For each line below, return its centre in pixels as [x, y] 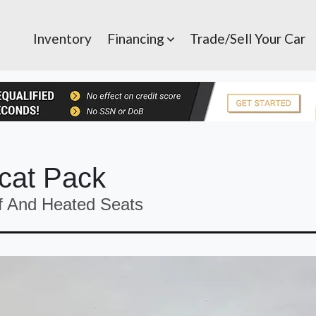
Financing [137, 38]
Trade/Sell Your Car [248, 38]
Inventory [62, 38]
